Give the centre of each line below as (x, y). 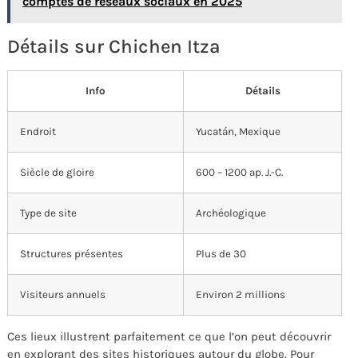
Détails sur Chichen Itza (114, 46)
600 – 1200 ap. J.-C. (239, 172)
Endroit (38, 131)
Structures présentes (72, 253)
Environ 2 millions (241, 294)
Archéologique (231, 213)
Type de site (48, 213)
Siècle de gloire (57, 172)
